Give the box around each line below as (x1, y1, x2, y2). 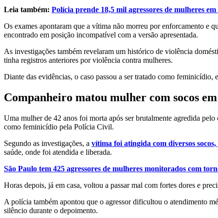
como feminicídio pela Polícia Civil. (4, 122, 114, 131)
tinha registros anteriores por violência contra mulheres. (4, 55, 173, 64)
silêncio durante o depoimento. (4, 206, 98, 215)
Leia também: (4, 5, 52, 14)
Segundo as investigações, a (4, 139, 91, 147)
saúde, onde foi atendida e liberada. (4, 147, 112, 156)
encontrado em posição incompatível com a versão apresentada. (4, 30, 198, 39)
